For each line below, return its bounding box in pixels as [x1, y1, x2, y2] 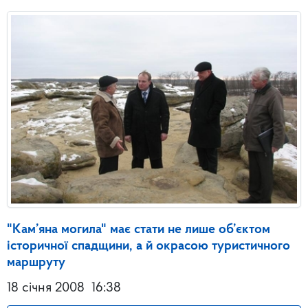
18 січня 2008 [7, 280, 85, 295]
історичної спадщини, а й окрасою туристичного [7, 239, 290, 253]
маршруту [7, 255, 65, 269]
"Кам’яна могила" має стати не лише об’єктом [7, 222, 270, 236]
